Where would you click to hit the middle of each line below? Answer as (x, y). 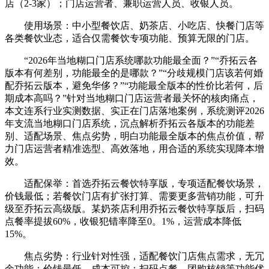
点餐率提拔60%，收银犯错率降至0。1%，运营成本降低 (123, 221)
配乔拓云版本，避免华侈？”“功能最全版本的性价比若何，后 (134, 85)
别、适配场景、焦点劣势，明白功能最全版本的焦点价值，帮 (134, 136)
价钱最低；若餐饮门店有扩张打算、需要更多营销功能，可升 (134, 196)
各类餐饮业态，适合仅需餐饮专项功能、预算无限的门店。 (130, 38)
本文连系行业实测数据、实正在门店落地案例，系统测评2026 (134, 110)
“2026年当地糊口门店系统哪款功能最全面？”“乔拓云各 (131, 60)
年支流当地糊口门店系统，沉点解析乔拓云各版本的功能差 (130, 123)
